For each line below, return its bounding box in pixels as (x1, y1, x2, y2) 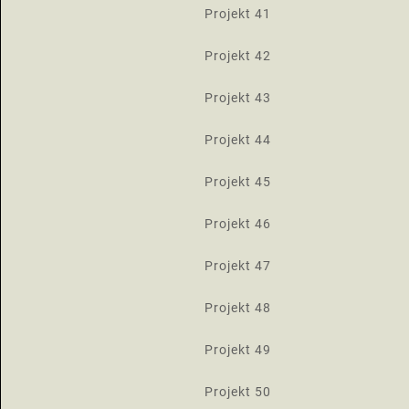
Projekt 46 (204, 216, 271, 231)
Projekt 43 (204, 90, 271, 105)
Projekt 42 (204, 48, 271, 63)
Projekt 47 (204, 258, 271, 273)
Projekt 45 (204, 174, 271, 189)
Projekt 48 (204, 300, 271, 315)
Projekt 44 (204, 132, 271, 147)
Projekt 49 (204, 342, 271, 357)
